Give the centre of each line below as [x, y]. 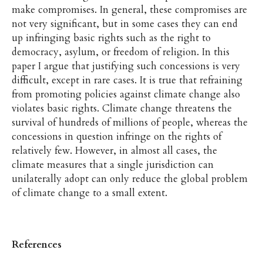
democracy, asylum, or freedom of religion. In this [120, 52]
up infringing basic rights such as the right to [111, 38]
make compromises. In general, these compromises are [129, 9]
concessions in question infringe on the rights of [116, 136]
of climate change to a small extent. [89, 193]
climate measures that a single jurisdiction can [112, 164]
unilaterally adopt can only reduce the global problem [129, 178]
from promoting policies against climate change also [126, 94]
